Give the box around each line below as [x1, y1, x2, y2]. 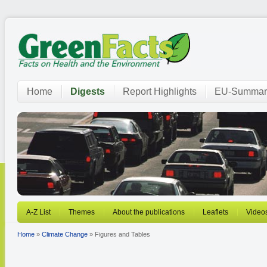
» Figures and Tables [88, 231, 150, 238]
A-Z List [26, 208, 51, 216]
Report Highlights [123, 86, 197, 97]
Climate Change [42, 231, 88, 238]
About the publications [113, 208, 185, 216]
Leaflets [203, 208, 228, 216]
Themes [69, 208, 95, 216]
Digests [70, 86, 105, 97]
